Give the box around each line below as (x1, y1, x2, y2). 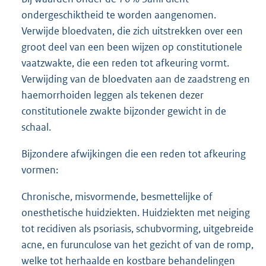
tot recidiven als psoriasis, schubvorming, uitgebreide (21, 221, 254, 235)
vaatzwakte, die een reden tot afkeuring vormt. (21, 56, 229, 69)
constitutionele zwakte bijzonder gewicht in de (21, 104, 226, 118)
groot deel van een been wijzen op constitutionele (21, 40, 242, 53)
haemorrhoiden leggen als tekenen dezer (21, 88, 204, 102)
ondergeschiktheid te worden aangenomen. (21, 8, 216, 21)
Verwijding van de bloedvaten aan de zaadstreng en (21, 72, 250, 85)
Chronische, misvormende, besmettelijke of (21, 189, 213, 203)
